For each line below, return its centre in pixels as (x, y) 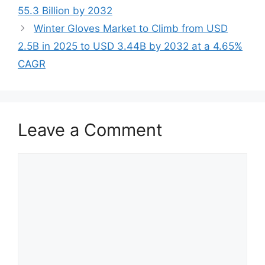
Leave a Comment (90, 130)
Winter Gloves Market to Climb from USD (131, 28)
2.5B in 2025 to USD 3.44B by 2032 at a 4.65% (130, 46)
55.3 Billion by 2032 (65, 10)
